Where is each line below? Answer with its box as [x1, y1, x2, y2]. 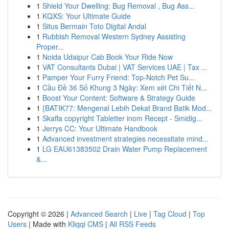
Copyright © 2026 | [8, 209, 71, 219]
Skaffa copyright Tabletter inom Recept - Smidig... [42, 113, 202, 123]
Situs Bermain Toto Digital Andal [42, 21, 146, 31]
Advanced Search [71, 209, 128, 219]
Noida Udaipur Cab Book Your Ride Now [42, 52, 173, 62]
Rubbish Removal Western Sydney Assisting [42, 31, 186, 41]
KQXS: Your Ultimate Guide [42, 11, 131, 21]
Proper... [36, 41, 64, 52]
